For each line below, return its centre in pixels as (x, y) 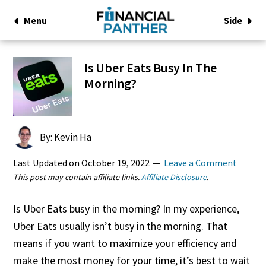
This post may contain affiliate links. (77, 177)
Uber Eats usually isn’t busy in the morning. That (121, 226)
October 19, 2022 (116, 163)
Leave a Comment (201, 163)
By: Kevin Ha (66, 137)
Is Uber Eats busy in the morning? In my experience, (126, 209)
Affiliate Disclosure (174, 177)
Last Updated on (47, 163)
